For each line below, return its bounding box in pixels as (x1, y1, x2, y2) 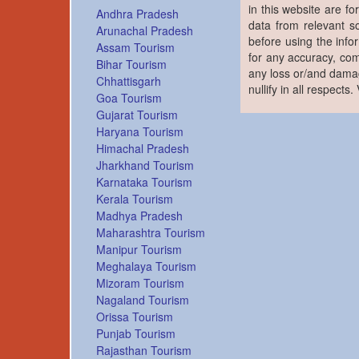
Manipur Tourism (96, 241, 182, 258)
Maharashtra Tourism (96, 224, 205, 241)
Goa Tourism (96, 90, 162, 107)
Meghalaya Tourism (96, 258, 196, 275)
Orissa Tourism (96, 309, 173, 325)
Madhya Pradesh (96, 208, 183, 224)
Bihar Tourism (96, 56, 167, 73)
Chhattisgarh (96, 73, 161, 90)
